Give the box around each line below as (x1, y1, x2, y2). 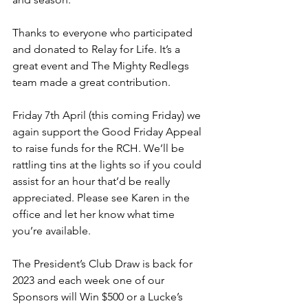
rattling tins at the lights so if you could (12, 158, 204, 172)
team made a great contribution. (12, 76, 170, 89)
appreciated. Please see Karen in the (12, 191, 192, 205)
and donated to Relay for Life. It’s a (12, 43, 183, 56)
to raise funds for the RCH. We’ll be (12, 142, 187, 155)
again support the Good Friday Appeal (12, 125, 204, 139)
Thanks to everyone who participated (12, 26, 195, 40)
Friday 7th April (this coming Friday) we (12, 109, 203, 122)
